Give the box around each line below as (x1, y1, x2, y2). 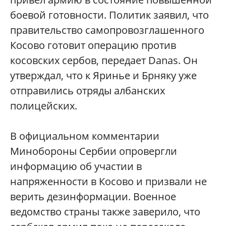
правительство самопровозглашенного (10, 23, 204, 37)
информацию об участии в (10, 159, 142, 173)
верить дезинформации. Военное (10, 190, 176, 203)
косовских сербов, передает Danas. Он (10, 53, 198, 67)
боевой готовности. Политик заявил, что (10, 8, 209, 22)
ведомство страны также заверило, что (10, 205, 200, 218)
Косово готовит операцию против (10, 38, 176, 52)
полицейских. (10, 99, 77, 112)
